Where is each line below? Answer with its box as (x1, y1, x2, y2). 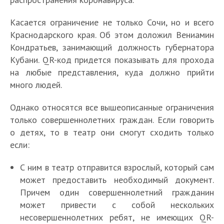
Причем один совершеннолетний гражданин (20, 186, 214, 198)
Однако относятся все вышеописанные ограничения (10, 101, 214, 113)
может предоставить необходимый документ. (20, 174, 214, 186)
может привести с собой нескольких (20, 199, 214, 211)
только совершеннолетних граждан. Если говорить (10, 114, 214, 126)
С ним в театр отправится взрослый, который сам (20, 161, 214, 173)
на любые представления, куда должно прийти (10, 66, 214, 78)
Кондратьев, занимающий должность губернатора (10, 41, 214, 53)
